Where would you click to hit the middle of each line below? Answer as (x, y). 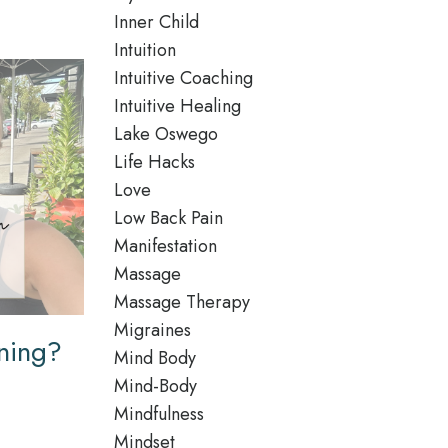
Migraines (152, 330)
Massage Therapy (181, 302)
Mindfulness (158, 414)
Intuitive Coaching (183, 78)
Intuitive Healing (177, 106)
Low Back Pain (168, 218)
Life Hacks (154, 162)
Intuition (144, 50)
